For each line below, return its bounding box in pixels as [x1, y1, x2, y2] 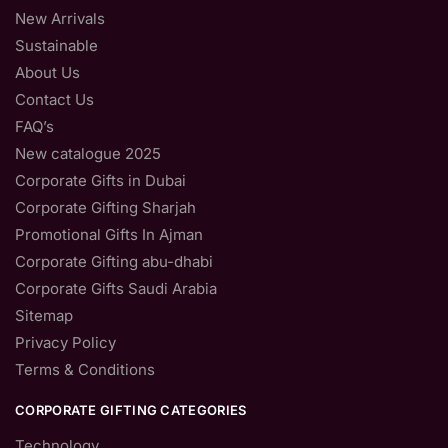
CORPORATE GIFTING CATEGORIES [15, 401, 247, 418]
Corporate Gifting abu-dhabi [15, 251, 213, 271]
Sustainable [15, 35, 98, 55]
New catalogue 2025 [15, 143, 161, 163]
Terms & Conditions [15, 359, 155, 379]
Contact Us [15, 89, 94, 109]
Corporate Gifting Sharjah [15, 197, 196, 217]
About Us [15, 62, 80, 82]
